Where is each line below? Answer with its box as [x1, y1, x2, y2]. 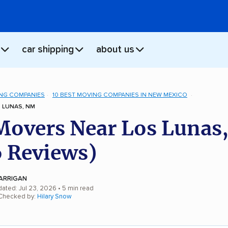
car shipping [22, 45, 74, 55]
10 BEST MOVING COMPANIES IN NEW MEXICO [52, 92, 187, 98]
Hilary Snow [37, 193, 72, 200]
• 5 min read [56, 185, 94, 192]
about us [96, 45, 134, 55]
